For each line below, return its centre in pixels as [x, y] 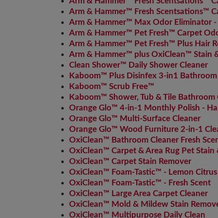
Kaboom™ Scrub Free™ [112, 86]
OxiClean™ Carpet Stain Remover [130, 161]
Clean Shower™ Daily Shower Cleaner [138, 65]
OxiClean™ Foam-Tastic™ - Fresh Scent [140, 183]
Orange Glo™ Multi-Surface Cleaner [135, 118]
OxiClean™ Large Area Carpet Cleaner [138, 193]
